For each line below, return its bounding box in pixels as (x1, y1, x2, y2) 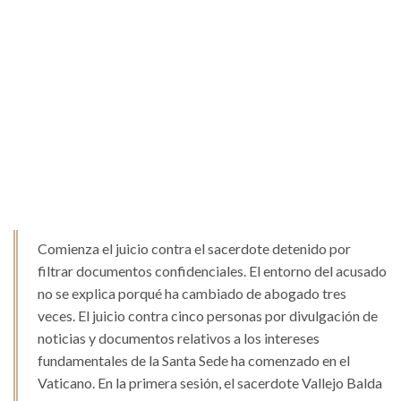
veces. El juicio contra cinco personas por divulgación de (38, 307, 378, 325)
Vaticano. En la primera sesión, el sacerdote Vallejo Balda (38, 374, 382, 392)
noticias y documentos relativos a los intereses (38, 329, 320, 347)
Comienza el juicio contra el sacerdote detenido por (38, 240, 351, 258)
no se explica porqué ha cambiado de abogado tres (38, 285, 346, 303)
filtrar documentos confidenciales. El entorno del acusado (38, 262, 387, 280)
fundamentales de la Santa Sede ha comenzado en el (38, 352, 350, 370)
